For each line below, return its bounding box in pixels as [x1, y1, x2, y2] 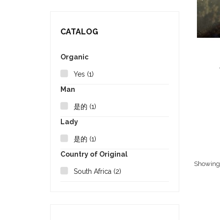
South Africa [74, 167, 113, 176]
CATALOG [60, 27, 98, 37]
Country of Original [60, 150, 128, 159]
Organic [60, 53, 88, 61]
